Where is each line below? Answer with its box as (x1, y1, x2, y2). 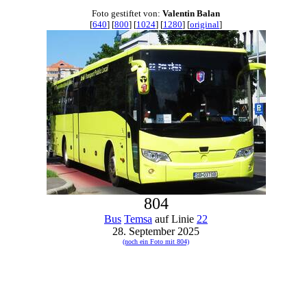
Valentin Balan (162, 8, 220, 19)
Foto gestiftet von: (92, 8, 162, 19)
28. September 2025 (112, 225, 199, 237)
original (190, 19, 219, 29)
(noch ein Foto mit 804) (123, 238, 189, 245)
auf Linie (152, 213, 197, 225)
